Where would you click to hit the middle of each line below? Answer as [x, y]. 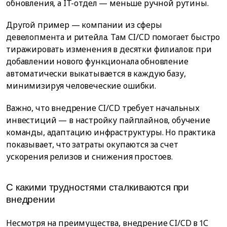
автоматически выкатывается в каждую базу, [96, 74]
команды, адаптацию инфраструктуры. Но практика [111, 132]
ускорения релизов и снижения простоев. [89, 156]
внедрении [31, 199]
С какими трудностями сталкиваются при [98, 187]
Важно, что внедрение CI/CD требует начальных [103, 108]
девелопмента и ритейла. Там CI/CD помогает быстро [113, 37]
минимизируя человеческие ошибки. [81, 86]
